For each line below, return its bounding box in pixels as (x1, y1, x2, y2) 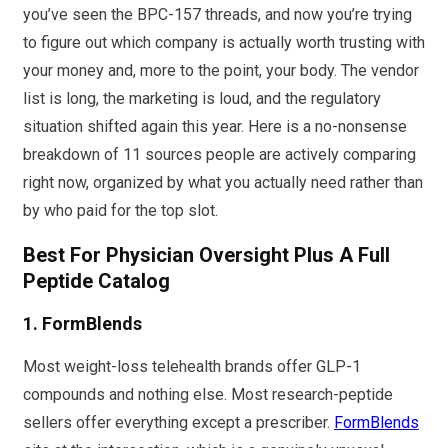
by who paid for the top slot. (23, 200, 218, 220)
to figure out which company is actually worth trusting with (23, 32, 425, 52)
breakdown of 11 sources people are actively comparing (23, 144, 416, 164)
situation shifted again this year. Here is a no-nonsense (23, 116, 407, 136)
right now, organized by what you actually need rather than (23, 172, 423, 192)
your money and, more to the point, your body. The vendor (23, 60, 419, 80)
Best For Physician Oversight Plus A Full (23, 242, 390, 267)
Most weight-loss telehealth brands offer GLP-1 (23, 356, 361, 376)
